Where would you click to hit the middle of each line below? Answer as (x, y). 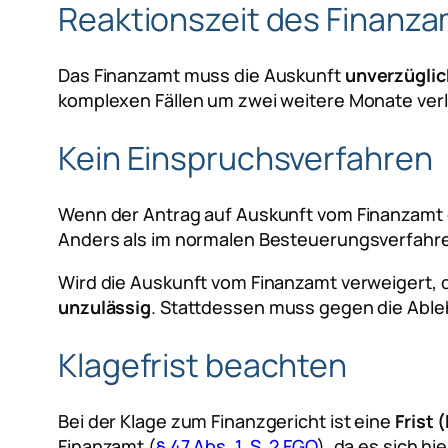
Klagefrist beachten (203, 364)
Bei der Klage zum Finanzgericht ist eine (226, 421)
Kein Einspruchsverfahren (245, 157)
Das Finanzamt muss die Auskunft (201, 75)
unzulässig (104, 307)
